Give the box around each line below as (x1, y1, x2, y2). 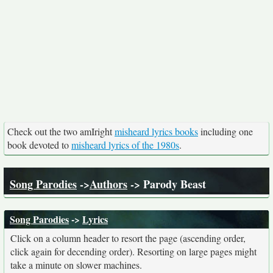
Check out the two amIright (7, 125, 115, 138)
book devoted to (7, 138, 71, 151)
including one (198, 125, 253, 138)
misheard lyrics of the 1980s (71, 138, 179, 151)
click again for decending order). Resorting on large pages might (10, 245, 257, 258)
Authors (90, 176, 127, 192)
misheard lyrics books (115, 125, 198, 138)
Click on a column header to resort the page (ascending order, (10, 232, 246, 244)
